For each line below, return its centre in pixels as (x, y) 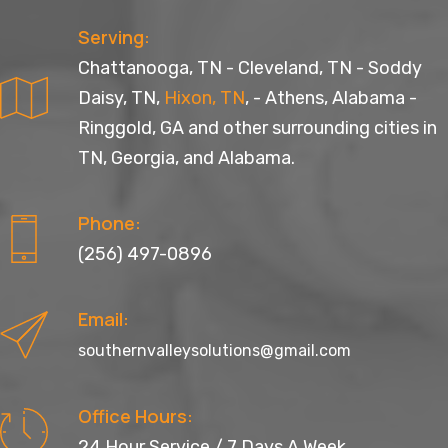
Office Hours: (135, 415)
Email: (103, 318)
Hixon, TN (204, 97)
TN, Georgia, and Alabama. (186, 157)
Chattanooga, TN (150, 67)
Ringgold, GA (131, 127)
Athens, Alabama (335, 97)
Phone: (109, 222)
